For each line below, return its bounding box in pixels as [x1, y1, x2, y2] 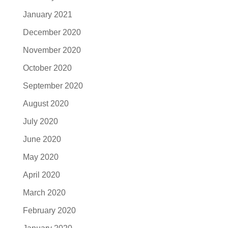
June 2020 [22, 134, 61, 144]
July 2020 [22, 117, 58, 126]
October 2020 [22, 63, 72, 72]
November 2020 [22, 45, 81, 54]
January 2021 [22, 10, 72, 19]
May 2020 [22, 152, 59, 161]
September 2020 [22, 81, 83, 90]
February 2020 [22, 206, 76, 215]
